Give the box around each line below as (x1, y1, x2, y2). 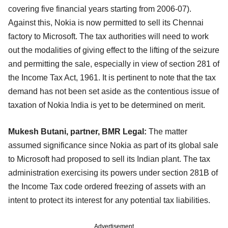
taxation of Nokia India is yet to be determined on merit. (8, 101, 205, 110)
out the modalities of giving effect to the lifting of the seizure (8, 46, 219, 55)
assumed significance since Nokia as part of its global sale (8, 141, 218, 150)
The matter (147, 127, 187, 136)
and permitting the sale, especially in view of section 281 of (8, 60, 219, 69)
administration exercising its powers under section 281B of (8, 168, 218, 178)
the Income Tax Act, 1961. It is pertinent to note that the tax (8, 73, 216, 82)
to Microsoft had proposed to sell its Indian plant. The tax (8, 155, 210, 164)
